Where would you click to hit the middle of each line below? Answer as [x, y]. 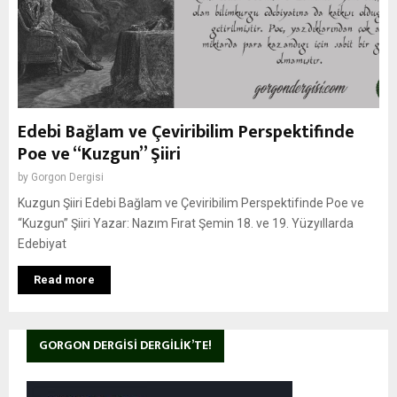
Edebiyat [42, 244]
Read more [64, 280]
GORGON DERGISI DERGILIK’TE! [125, 345]
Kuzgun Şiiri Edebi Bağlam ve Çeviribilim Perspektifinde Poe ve [191, 203]
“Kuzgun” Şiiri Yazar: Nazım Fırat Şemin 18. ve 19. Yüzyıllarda [186, 223]
